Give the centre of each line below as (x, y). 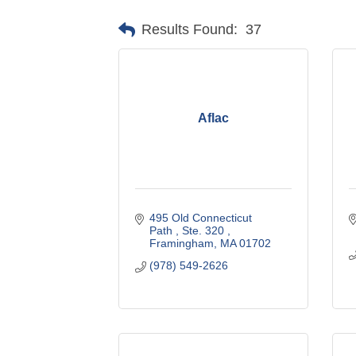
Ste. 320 (204, 230)
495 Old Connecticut (200, 217)
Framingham (181, 243)
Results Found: (190, 30)
